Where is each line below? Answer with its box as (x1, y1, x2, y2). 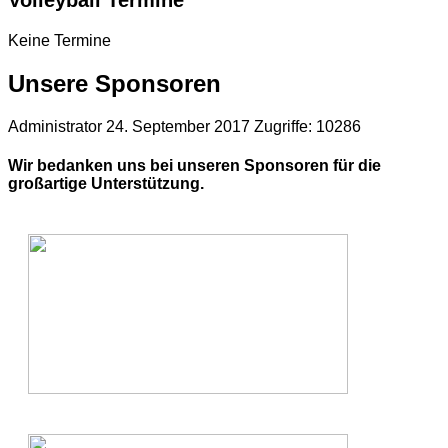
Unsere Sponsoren (8, 69, 221, 97)
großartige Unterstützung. (8, 175, 204, 193)
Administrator (8, 117, 102, 135)
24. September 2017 (106, 117, 254, 135)
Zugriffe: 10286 (254, 117, 361, 135)
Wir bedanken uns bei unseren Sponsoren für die (8, 157, 381, 175)
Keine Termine (8, 32, 111, 49)
